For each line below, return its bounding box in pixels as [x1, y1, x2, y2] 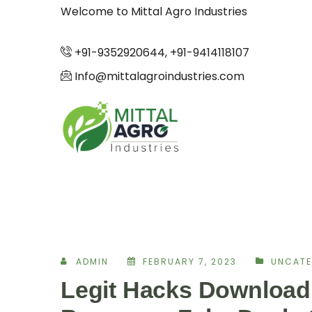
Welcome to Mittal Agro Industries [61, 3, 247, 19]
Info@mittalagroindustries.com [72, 68, 244, 84]
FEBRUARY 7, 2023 [143, 255, 237, 267]
